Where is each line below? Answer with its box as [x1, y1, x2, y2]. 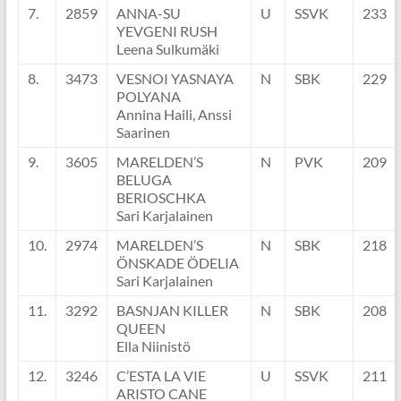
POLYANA [115, 88, 181, 106]
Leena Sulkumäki [115, 40, 219, 58]
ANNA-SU [115, 4, 181, 22]
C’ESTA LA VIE [115, 367, 206, 385]
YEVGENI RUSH [115, 22, 218, 40]
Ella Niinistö [115, 337, 191, 355]
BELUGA [115, 171, 172, 189]
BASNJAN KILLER [115, 302, 228, 320]
